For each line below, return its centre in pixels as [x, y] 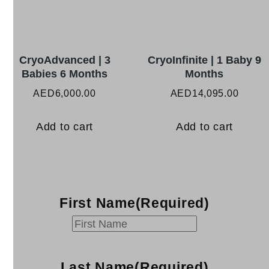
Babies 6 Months [65, 73]
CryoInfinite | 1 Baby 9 [204, 59]
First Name [98, 203]
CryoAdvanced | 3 [65, 59]
